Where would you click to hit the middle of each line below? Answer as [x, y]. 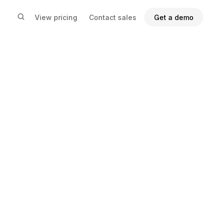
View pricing [56, 17]
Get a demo [174, 17]
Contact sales [113, 17]
